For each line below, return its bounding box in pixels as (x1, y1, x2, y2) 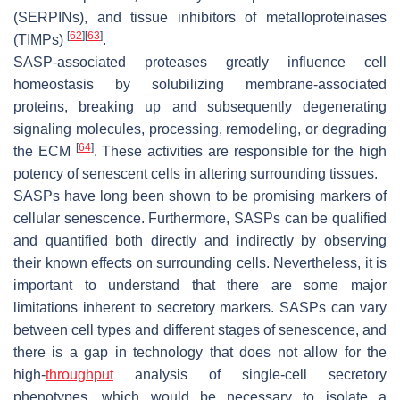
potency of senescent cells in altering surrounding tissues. (13, 165, 378, 181)
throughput (46, 366, 113, 382)
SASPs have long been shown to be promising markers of (13, 187, 387, 204)
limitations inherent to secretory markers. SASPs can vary (13, 299, 387, 315)
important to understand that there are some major (13, 277, 387, 293)
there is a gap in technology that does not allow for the (13, 344, 387, 360)
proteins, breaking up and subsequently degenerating (13, 98, 387, 114)
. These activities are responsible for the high (93, 143, 387, 159)
